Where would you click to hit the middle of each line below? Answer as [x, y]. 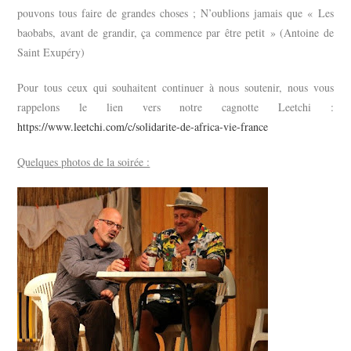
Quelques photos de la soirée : [84, 161]
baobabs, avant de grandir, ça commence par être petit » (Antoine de [175, 32]
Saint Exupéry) [51, 52]
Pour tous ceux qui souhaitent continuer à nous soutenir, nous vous [175, 87]
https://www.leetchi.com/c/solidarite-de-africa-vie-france [143, 126]
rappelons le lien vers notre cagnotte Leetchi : [175, 107]
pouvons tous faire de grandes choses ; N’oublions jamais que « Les [175, 13]
